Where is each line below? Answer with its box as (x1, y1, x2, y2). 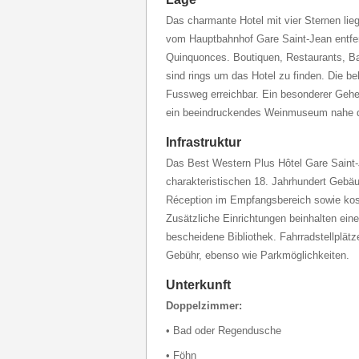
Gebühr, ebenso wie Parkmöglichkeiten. (166, 249, 349, 261)
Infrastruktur (166, 135, 241, 149)
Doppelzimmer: (166, 300, 242, 312)
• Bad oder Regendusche (166, 325, 281, 337)
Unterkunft (166, 278, 231, 292)
